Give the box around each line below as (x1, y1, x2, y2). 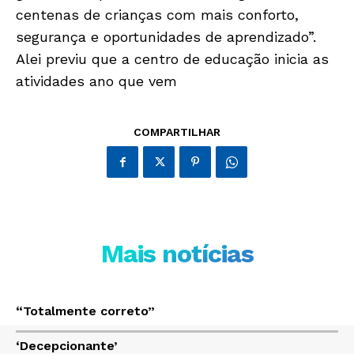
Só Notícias (126, 61, 228, 83)
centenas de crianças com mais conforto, (16, 6, 299, 23)
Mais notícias (100, 239, 254, 269)
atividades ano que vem (16, 73, 177, 89)
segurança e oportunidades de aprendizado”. (16, 28, 316, 45)
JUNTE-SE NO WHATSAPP (109, 276, 245, 288)
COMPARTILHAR (134, 126, 220, 138)
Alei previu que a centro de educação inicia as (16, 51, 329, 67)
